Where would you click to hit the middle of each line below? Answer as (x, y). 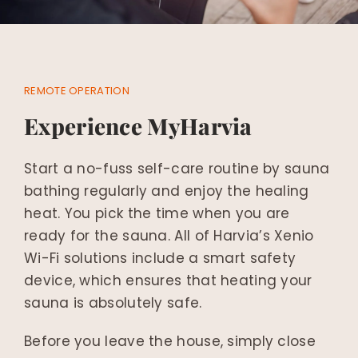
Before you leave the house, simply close (170, 342)
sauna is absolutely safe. (113, 303)
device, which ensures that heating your (168, 281)
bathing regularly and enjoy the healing (167, 191)
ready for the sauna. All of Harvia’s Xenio (169, 236)
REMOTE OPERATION (77, 91)
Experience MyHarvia (138, 126)
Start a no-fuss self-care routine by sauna (177, 169)
